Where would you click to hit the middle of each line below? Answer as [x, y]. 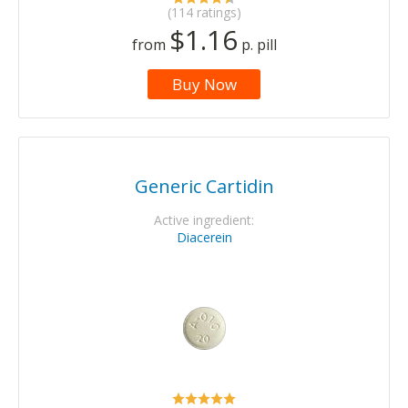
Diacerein [204, 238]
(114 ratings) [204, 13]
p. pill [257, 45]
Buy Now [204, 85]
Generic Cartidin [204, 187]
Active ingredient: [204, 220]
